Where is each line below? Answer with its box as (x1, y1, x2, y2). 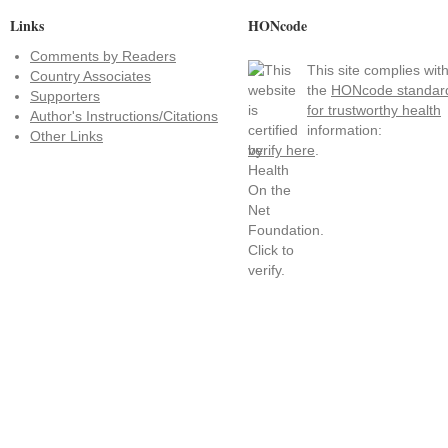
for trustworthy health (307, 102, 441, 118)
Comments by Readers (30, 48, 176, 64)
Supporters (30, 88, 100, 104)
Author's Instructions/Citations (30, 108, 218, 124)
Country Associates (30, 68, 151, 84)
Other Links (30, 128, 103, 144)
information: (307, 122, 382, 138)
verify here (248, 142, 315, 158)
